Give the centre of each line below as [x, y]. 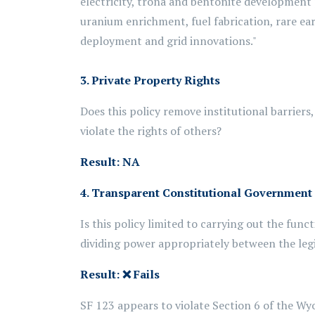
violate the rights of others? [151, 131]
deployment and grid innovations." [168, 41]
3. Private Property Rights [150, 80]
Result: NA [110, 162]
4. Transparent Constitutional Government [196, 193]
